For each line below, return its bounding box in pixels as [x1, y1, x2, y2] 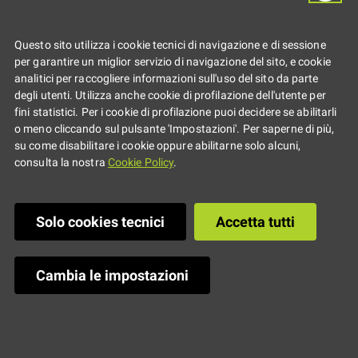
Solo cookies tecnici [36, 213, 165, 231]
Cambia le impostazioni [36, 267, 189, 284]
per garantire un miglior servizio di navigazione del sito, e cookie [14, 55, 331, 70]
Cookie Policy [107, 156, 174, 170]
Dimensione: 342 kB [16, 241, 158, 260]
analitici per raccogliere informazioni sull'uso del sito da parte [14, 72, 319, 86]
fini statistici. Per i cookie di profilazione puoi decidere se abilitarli [14, 105, 337, 120]
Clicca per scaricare [187, 241, 329, 260]
